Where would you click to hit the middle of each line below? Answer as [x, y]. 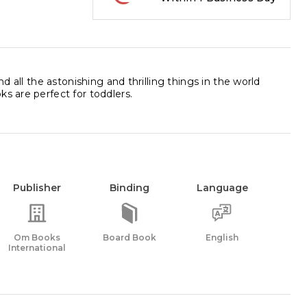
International [37, 248]
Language [222, 188]
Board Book [130, 237]
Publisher [37, 188]
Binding [130, 188]
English [222, 237]
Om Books [37, 237]
